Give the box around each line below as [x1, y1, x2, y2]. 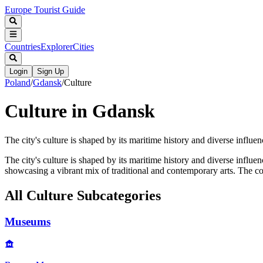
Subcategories [73, 187, 161, 203]
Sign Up [37, 66, 64, 76]
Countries [5, 41, 41, 52]
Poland [5, 77, 31, 87]
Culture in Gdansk [5, 100, 155, 122]
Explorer [41, 41, 73, 52]
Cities [73, 41, 94, 52]
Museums [5, 215, 50, 228]
